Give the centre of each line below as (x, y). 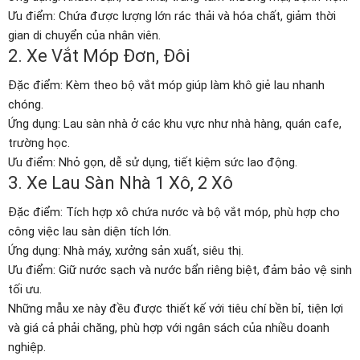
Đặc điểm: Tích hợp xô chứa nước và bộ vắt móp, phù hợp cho (174, 213)
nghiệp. (27, 348)
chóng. (26, 105)
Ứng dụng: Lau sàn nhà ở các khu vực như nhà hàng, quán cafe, (175, 124)
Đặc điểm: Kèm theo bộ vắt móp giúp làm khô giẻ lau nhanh (166, 86)
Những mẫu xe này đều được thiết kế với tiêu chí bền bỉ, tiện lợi (176, 309)
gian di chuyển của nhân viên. (84, 36)
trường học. (39, 143)
